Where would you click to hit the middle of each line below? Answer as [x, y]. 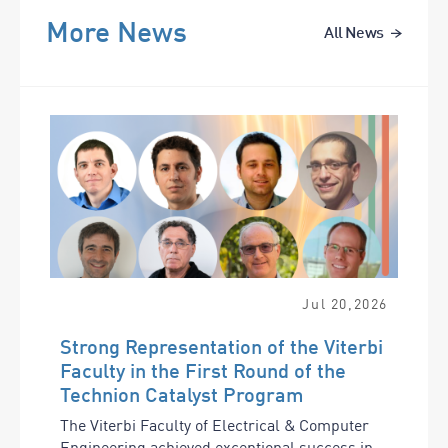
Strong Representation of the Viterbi [221, 345]
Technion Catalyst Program [182, 393]
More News [116, 31]
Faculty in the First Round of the [203, 369]
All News [353, 31]
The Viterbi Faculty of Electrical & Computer [214, 424]
